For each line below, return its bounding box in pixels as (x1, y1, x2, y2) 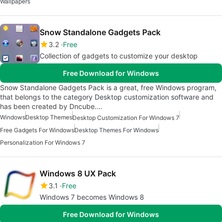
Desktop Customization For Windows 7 (72, 114, 179, 122)
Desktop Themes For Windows (74, 126, 159, 134)
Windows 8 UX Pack (40, 168, 116, 179)
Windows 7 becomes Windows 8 (40, 193, 144, 202)
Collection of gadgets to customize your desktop (40, 51, 198, 60)
